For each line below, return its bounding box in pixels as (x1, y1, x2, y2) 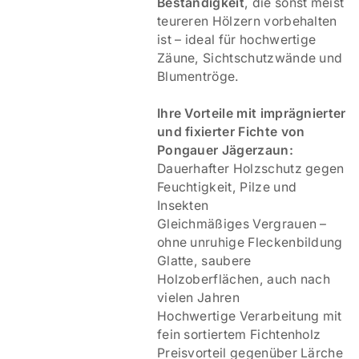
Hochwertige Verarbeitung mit (156, 309, 342, 325)
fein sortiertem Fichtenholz (156, 327, 321, 343)
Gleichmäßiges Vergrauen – (156, 216, 327, 232)
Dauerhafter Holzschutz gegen (156, 161, 345, 177)
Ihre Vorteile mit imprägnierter (156, 106, 346, 122)
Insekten (156, 198, 209, 214)
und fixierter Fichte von (156, 124, 305, 140)
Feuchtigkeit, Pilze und (156, 179, 297, 196)
